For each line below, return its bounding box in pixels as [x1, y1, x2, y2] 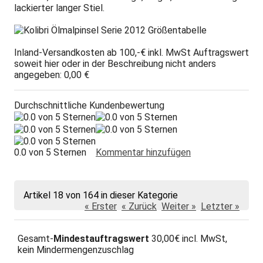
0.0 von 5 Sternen [14, 146, 96, 158]
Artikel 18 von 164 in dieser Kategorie [23, 189, 178, 201]
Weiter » [161, 200, 196, 212]
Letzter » [201, 200, 240, 212]
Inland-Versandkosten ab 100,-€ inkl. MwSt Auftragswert [14, 47, 249, 59]
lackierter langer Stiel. [14, 2, 104, 14]
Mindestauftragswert [53, 233, 150, 245]
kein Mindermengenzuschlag [18, 244, 134, 256]
